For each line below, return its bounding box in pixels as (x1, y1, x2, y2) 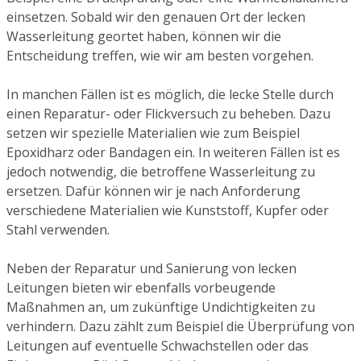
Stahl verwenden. (6, 221, 110, 239)
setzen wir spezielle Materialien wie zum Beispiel (6, 124, 300, 143)
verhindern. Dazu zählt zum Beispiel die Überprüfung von (6, 317, 355, 336)
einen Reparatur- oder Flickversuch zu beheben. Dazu (6, 105, 330, 123)
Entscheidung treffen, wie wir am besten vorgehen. (6, 47, 313, 65)
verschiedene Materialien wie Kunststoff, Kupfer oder (6, 201, 329, 220)
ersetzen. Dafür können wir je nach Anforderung (6, 182, 301, 201)
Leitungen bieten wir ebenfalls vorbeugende (6, 279, 276, 297)
